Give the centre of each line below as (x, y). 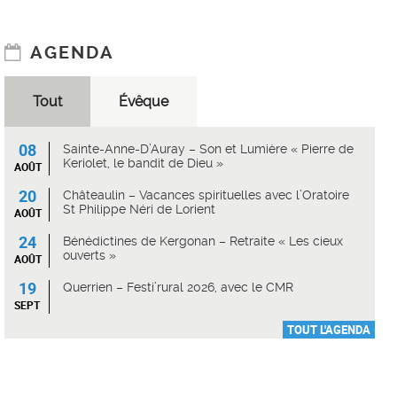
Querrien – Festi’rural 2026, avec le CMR (179, 287)
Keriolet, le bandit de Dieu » (144, 163)
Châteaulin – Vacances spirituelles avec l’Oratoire (206, 195)
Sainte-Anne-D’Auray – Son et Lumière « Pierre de (209, 148)
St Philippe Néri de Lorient (140, 209)
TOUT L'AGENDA (329, 329)
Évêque (144, 101)
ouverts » (90, 255)
